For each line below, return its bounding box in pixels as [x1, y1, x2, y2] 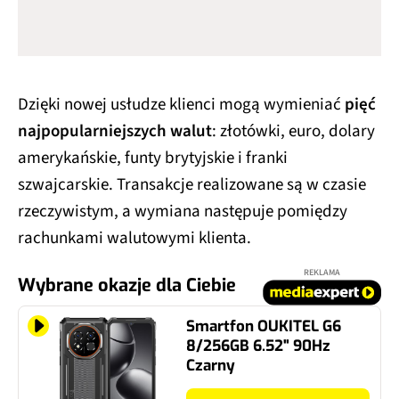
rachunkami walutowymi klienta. [18, 226, 255, 251]
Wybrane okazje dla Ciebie [18, 273, 236, 298]
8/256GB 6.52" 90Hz [186, 336, 330, 357]
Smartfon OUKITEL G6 [186, 316, 341, 338]
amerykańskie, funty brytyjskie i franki [18, 146, 288, 171]
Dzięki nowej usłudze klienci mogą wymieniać [18, 93, 345, 118]
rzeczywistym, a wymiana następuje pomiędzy [18, 199, 347, 224]
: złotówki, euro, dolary [212, 119, 375, 144]
